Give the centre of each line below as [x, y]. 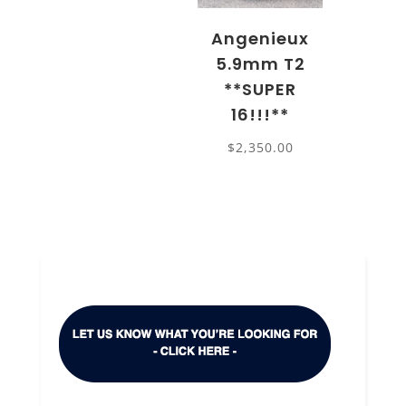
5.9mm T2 [260, 63]
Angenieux [261, 38]
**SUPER [261, 89]
